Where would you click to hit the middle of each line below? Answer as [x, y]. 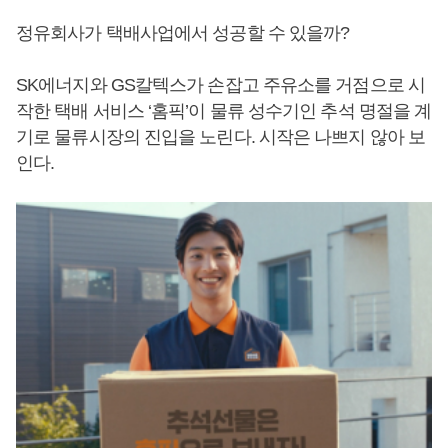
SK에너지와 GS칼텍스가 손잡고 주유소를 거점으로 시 [220, 85]
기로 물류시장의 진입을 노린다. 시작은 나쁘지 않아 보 [221, 137]
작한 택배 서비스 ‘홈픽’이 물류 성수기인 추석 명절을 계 [224, 111]
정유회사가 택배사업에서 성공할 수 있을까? [183, 33]
